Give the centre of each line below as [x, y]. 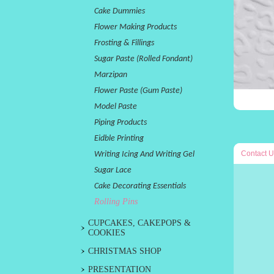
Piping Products [120, 123]
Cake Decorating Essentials [140, 186]
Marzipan [111, 75]
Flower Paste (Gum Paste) [138, 91]
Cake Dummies [120, 11]
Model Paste [116, 107]
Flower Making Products [135, 27]
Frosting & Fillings [124, 43]
